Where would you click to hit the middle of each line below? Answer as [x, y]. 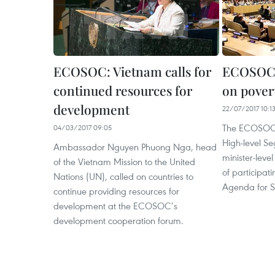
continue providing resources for [116, 191]
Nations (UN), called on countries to [123, 176]
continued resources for [123, 90]
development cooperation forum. [118, 220]
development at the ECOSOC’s [115, 206]
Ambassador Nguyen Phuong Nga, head [135, 147]
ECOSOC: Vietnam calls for [132, 71]
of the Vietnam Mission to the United [124, 161]
